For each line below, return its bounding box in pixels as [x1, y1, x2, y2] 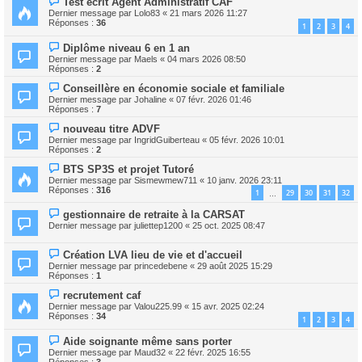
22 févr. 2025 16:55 [175, 347, 250, 357]
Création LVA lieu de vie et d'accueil [63, 249, 243, 262]
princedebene [134, 261, 187, 271]
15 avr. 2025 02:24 [192, 301, 264, 312]
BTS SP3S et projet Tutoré [63, 162, 195, 175]
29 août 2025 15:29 [197, 261, 272, 271]
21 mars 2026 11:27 [170, 8, 247, 18]
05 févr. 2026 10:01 [209, 134, 284, 145]
